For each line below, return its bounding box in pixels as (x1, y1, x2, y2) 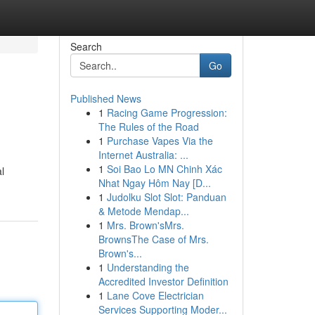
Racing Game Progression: (106, 105, 227, 120)
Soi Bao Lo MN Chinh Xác (106, 162, 222, 176)
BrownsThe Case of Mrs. (98, 232, 209, 246)
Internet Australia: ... (98, 148, 188, 162)
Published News (70, 91, 141, 105)
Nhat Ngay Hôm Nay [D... (98, 176, 211, 190)
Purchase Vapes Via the (106, 134, 213, 148)
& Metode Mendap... (98, 204, 189, 218)
